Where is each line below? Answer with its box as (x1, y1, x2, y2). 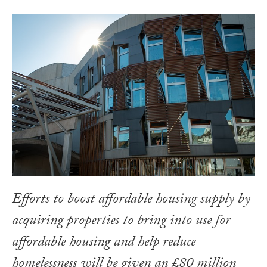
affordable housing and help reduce (12, 231, 195, 256)
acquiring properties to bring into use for (12, 209, 231, 234)
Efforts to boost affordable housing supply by (12, 188, 250, 213)
